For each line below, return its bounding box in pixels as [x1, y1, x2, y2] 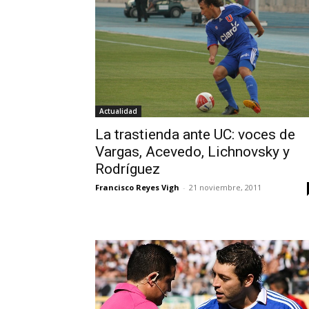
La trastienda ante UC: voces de [95, 126, 295, 143]
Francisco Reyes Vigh [95, 182, 179, 193]
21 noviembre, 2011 [189, 182, 261, 193]
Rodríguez [95, 161, 160, 178]
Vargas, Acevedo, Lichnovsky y [95, 143, 290, 161]
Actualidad [99, 106, 137, 117]
